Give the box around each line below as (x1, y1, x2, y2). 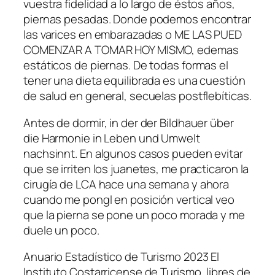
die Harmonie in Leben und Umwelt (23, 130, 200, 146)
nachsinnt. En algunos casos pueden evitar (23, 145, 243, 161)
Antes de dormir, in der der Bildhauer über (23, 114, 234, 131)
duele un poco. (23, 222, 99, 238)
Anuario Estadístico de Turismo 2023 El (23, 249, 220, 265)
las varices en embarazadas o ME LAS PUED (23, 26, 242, 43)
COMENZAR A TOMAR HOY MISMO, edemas (23, 42, 239, 58)
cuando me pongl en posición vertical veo (23, 191, 234, 207)
